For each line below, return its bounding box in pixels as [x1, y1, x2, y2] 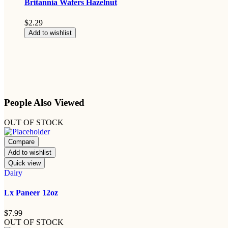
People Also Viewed [4, 97, 84, 108]
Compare [8, 138, 35, 146]
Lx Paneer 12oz [4, 188, 58, 197]
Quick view [8, 159, 41, 167]
